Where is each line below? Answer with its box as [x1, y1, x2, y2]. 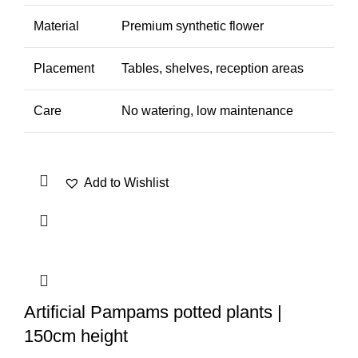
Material [34, 19, 79, 34]
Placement [34, 62, 94, 76]
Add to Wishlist [84, 176, 169, 190]
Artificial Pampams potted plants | [24, 302, 282, 323]
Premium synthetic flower [121, 19, 264, 34]
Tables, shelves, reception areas [121, 62, 304, 76]
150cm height [24, 326, 128, 347]
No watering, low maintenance [121, 104, 293, 118]
